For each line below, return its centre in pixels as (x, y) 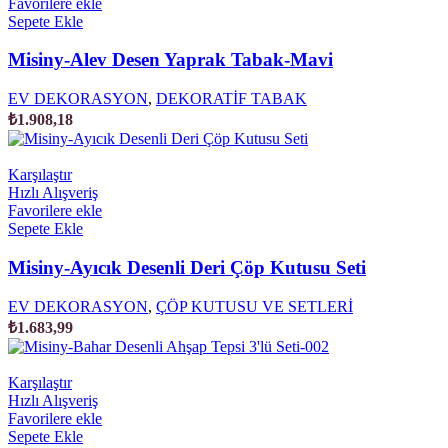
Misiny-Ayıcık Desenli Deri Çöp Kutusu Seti (187, 267)
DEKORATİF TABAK (231, 99)
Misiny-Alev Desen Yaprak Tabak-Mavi (170, 60)
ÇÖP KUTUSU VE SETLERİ (254, 306)
